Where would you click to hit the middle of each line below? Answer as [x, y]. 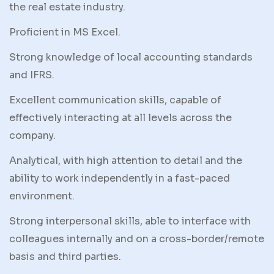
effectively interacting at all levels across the [120, 118]
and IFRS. [32, 75]
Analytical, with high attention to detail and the [126, 161]
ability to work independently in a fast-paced [120, 179]
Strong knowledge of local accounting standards [131, 57]
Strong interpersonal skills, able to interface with [130, 221]
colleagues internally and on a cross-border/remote [137, 239]
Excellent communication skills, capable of [115, 100]
